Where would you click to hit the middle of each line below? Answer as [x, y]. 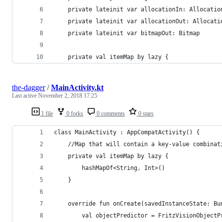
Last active [25, 95]
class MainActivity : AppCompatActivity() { [127, 132]
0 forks [74, 113]
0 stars [145, 113]
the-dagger [28, 87]
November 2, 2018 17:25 [68, 95]
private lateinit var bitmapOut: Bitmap [127, 33]
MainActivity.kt [77, 87]
